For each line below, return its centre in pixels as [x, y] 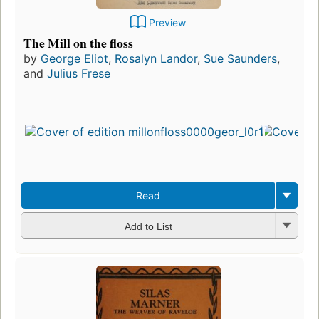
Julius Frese [79, 74]
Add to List [148, 226]
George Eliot [74, 59]
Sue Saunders [240, 59]
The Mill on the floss [78, 43]
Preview [167, 23]
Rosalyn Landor [156, 59]
